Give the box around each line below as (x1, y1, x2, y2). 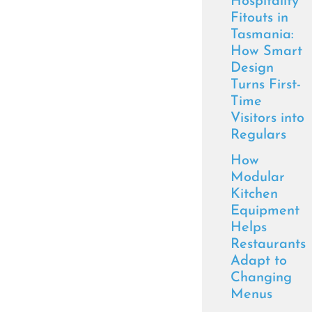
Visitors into (231, 111, 304, 125)
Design (231, 61, 274, 75)
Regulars (231, 128, 286, 142)
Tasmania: (231, 28, 294, 42)
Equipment (231, 204, 299, 218)
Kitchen (231, 187, 278, 201)
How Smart (231, 45, 302, 58)
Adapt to (231, 254, 287, 268)
